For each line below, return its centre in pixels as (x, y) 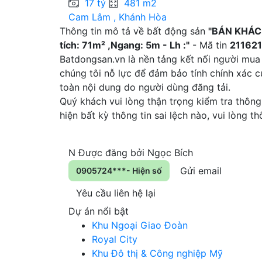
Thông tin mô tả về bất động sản (134, 31)
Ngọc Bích (170, 152)
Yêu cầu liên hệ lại (116, 193)
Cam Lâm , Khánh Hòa (118, 17)
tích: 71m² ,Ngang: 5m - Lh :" (125, 45)
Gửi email (201, 170)
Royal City (115, 239)
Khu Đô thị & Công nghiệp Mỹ (157, 253)
